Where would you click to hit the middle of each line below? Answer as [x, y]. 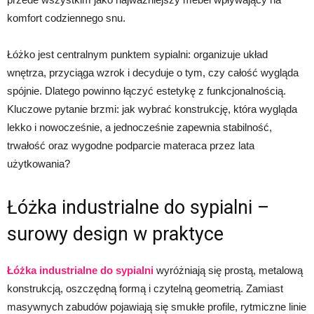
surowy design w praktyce [115, 234]
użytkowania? [39, 164]
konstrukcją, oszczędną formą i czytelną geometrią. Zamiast [145, 288]
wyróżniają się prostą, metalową [228, 270]
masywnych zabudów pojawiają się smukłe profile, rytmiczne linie [157, 307]
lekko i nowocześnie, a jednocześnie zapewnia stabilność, [139, 127]
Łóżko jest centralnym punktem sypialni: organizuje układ [137, 54]
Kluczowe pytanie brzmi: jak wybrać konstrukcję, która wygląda [152, 109]
